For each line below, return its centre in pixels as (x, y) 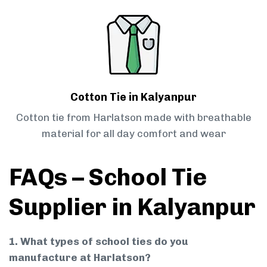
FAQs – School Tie (108, 177)
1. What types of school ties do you (99, 242)
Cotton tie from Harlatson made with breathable (133, 118)
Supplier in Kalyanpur (132, 207)
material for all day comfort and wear (133, 134)
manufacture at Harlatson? (80, 258)
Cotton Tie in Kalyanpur (133, 97)
